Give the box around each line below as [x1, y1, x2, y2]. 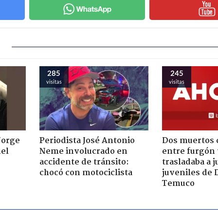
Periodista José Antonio [39, 134, 135, 147]
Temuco [162, 177, 195, 190]
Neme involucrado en [39, 145, 127, 158]
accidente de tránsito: [39, 155, 129, 169]
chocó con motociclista [39, 166, 132, 180]
